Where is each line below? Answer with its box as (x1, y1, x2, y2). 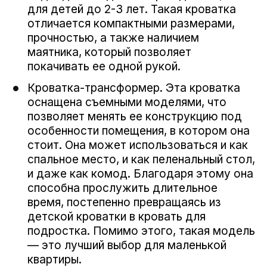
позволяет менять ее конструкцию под (27, 109, 242, 123)
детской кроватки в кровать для (27, 209, 206, 223)
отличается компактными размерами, (27, 16, 235, 30)
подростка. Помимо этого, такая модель (27, 223, 255, 238)
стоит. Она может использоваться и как (27, 138, 248, 152)
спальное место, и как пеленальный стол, (27, 152, 255, 166)
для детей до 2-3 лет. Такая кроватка (27, 2, 236, 16)
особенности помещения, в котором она (27, 123, 250, 138)
